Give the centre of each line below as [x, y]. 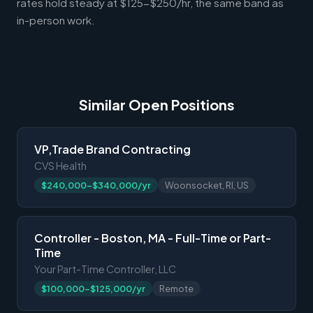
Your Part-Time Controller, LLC [105, 269]
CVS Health [60, 165]
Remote [176, 288]
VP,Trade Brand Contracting [112, 149]
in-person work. [56, 20]
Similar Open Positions [156, 104]
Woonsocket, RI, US [207, 185]
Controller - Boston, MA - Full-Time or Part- [153, 238]
